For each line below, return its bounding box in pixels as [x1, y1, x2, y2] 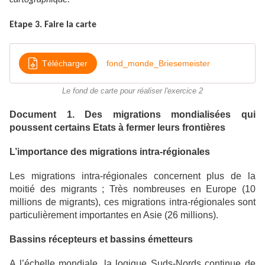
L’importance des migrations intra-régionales [9, 147, 210, 157]
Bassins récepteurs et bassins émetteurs [9, 234, 193, 245]
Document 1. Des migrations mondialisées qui [9, 109, 256, 120]
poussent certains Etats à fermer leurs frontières [9, 122, 225, 133]
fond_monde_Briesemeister [106, 58, 210, 68]
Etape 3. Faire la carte [9, 20, 96, 30]
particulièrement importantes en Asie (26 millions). [9, 210, 218, 221]
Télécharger [42, 58, 88, 68]
